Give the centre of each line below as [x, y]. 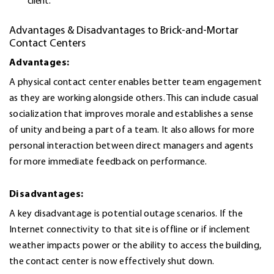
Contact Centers [47, 43]
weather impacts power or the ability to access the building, [135, 245]
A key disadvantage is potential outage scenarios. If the [126, 213]
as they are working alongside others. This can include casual [134, 98]
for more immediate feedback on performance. [108, 161]
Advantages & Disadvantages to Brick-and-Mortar [124, 30]
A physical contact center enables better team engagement [135, 82]
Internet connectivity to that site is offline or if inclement [130, 229]
